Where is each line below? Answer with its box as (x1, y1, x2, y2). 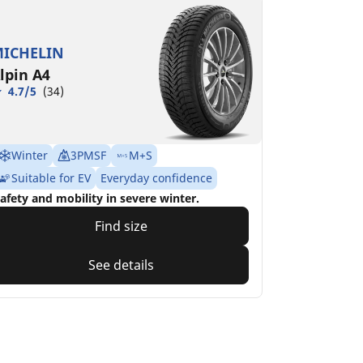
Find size (94, 217, 147, 236)
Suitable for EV (11, 170, 91, 186)
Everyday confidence (100, 170, 212, 186)
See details (88, 256, 154, 275)
